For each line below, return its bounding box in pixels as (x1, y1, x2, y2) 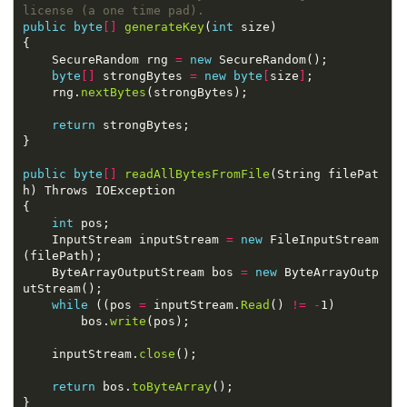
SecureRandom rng (51, 52, 175, 66)
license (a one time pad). (22, 3, 204, 17)
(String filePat (269, 166, 379, 181)
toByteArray (131, 379, 212, 393)
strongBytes (94, 68, 190, 83)
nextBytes (80, 84, 146, 99)
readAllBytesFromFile (124, 166, 270, 181)
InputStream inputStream (51, 232, 226, 246)
